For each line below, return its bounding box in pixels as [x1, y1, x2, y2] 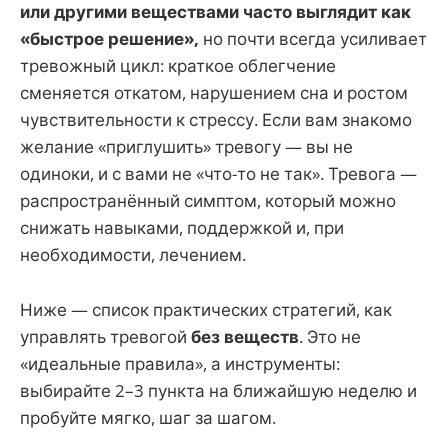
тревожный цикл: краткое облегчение [20, 54, 336, 78]
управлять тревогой [20, 324, 191, 348]
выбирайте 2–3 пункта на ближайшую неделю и [20, 378, 417, 402]
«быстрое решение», [20, 27, 199, 51]
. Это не [299, 324, 361, 348]
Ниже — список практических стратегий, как [20, 297, 392, 321]
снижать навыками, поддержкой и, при [20, 216, 344, 240]
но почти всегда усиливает [199, 27, 427, 51]
